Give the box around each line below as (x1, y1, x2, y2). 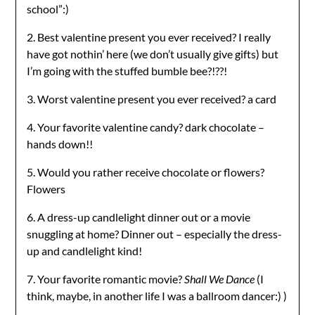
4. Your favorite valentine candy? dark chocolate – (27, 120, 265, 134)
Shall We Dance (184, 272, 257, 285)
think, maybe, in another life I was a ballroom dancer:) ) (27, 289, 288, 302)
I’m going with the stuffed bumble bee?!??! (27, 64, 228, 77)
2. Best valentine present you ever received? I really (27, 30, 271, 44)
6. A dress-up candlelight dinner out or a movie (27, 210, 251, 224)
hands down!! (27, 137, 94, 150)
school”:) (27, 2, 70, 15)
